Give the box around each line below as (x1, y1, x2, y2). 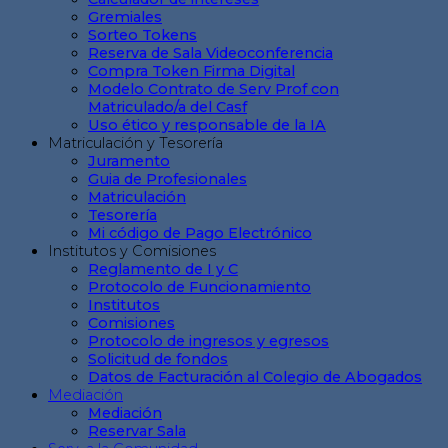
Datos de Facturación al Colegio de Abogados (88, 368, 422, 387)
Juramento (88, 152, 170, 171)
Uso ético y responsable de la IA (88, 116, 326, 135)
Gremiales (88, 8, 162, 27)
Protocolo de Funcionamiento (88, 278, 311, 297)
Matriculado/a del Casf (88, 98, 247, 117)
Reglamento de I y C (88, 260, 238, 279)
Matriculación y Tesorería (48, 134, 223, 153)
